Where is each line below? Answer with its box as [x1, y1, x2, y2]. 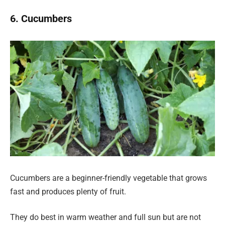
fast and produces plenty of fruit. [10, 186, 126, 196]
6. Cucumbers [10, 12, 72, 25]
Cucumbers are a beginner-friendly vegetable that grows [10, 173, 207, 183]
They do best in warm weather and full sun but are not [10, 212, 201, 222]
